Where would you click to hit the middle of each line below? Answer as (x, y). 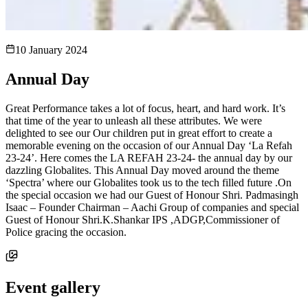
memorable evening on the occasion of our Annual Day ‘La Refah (149, 145)
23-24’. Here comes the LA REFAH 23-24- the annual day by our (149, 157)
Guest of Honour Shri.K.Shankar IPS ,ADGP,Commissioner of (143, 219)
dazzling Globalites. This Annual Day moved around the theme (142, 170)
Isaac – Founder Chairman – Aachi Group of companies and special (152, 207)
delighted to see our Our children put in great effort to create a (139, 133)
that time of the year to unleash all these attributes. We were (134, 120)
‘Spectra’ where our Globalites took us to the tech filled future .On (148, 182)
